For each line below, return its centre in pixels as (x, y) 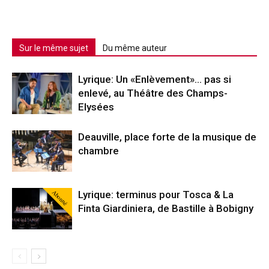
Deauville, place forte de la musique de (167, 137)
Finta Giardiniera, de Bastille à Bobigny (166, 208)
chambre (98, 150)
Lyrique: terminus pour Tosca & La (156, 194)
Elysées (96, 107)
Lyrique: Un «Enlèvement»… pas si (155, 79)
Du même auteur (135, 48)
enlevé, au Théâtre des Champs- (153, 93)
